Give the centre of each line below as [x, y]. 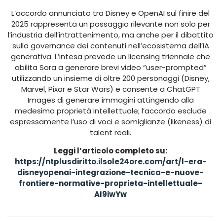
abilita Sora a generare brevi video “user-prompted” [110, 68]
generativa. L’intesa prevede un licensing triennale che [110, 57]
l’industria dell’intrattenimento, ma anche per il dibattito [110, 35]
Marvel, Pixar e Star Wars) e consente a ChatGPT [110, 89]
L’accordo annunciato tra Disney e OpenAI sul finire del [110, 13]
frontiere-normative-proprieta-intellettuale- [110, 184]
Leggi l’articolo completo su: [110, 151]
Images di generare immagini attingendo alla [110, 100]
